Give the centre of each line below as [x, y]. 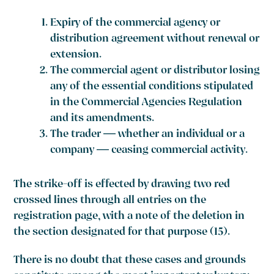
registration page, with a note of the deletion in [129, 217]
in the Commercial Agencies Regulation [146, 103]
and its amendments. [102, 119]
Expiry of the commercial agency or [135, 24]
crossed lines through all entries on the [110, 201]
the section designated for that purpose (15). [122, 233]
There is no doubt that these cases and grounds [130, 261]
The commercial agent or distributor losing [155, 72]
